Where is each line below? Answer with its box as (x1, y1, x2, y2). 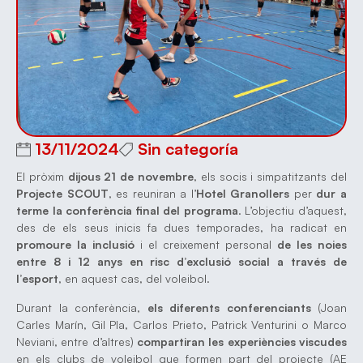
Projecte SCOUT (16, 186, 109, 201)
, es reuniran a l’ (108, 186, 196, 201)
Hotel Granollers (195, 186, 290, 201)
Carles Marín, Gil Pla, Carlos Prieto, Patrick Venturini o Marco (16, 317, 347, 331)
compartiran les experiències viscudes (137, 334, 347, 348)
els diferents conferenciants (147, 300, 311, 314)
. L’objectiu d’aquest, (237, 203, 348, 218)
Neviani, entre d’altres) (16, 334, 137, 348)
